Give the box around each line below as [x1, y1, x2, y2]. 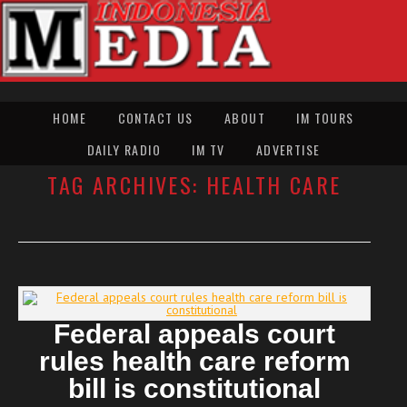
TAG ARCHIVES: [47, 167, 207, 201]
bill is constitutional [68, 372, 321, 403]
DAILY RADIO [86, 139, 161, 159]
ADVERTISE [255, 139, 321, 159]
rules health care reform [38, 345, 351, 376]
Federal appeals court [54, 318, 335, 349]
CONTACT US [117, 107, 194, 127]
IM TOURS [296, 107, 354, 127]
